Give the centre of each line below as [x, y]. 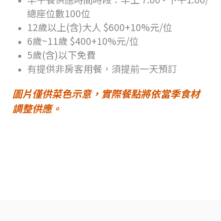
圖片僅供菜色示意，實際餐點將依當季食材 [106, 93]
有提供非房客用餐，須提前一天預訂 [102, 68]
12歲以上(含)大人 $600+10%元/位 [100, 27]
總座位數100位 [59, 13]
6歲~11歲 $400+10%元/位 [83, 40]
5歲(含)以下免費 [61, 54]
